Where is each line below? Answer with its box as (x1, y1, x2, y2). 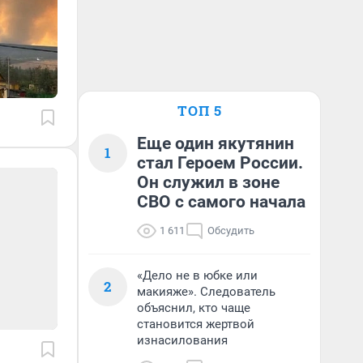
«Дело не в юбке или (137, 268, 258, 283)
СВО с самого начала (137, 192, 305, 211)
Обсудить (207, 224, 254, 237)
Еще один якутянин (137, 134, 294, 153)
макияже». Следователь (137, 284, 275, 299)
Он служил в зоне (137, 173, 280, 192)
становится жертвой (137, 317, 254, 331)
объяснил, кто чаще (137, 301, 250, 315)
